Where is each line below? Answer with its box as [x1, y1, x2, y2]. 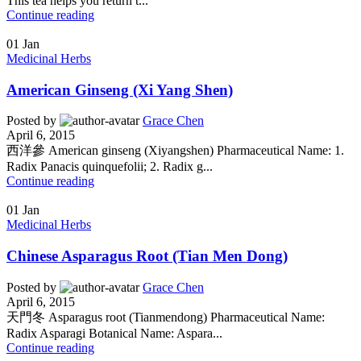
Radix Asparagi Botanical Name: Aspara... [6, 326, 222, 340]
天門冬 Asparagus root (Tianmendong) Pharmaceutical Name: [6, 309, 325, 324]
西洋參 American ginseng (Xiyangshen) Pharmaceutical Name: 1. [6, 143, 344, 158]
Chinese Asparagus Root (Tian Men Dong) [6, 247, 288, 264]
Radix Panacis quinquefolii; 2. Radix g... [6, 160, 213, 174]
